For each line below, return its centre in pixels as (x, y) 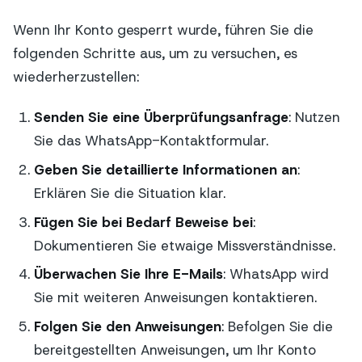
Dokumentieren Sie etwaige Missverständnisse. (184, 245)
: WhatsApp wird (276, 274)
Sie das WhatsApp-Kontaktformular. (151, 141)
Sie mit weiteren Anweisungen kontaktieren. (175, 298)
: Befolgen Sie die (277, 327)
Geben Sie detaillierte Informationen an (165, 169)
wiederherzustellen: (76, 76)
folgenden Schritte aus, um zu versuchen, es (155, 53)
